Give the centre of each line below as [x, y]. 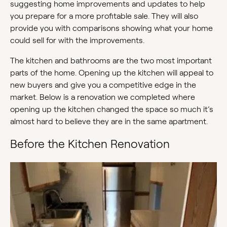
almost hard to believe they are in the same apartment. [109, 122]
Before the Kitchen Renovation [90, 144]
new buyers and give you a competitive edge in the [103, 85]
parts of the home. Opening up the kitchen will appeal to [112, 73]
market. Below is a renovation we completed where [103, 97]
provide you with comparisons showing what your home [111, 28]
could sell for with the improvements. [77, 41]
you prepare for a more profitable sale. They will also [104, 16]
